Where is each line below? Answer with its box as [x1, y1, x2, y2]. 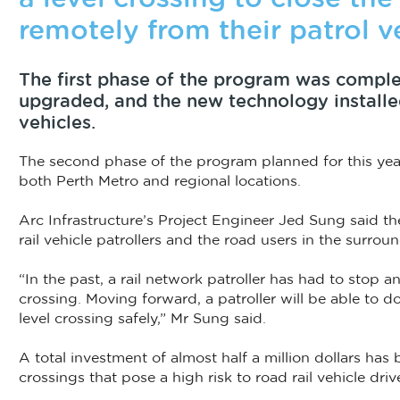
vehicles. [18, 114, 96, 133]
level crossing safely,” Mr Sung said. [18, 312, 266, 327]
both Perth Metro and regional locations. [18, 174, 301, 189]
